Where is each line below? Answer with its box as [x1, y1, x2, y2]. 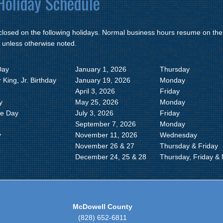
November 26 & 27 [75, 141, 134, 150]
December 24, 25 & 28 [75, 152, 146, 161]
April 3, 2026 [75, 87, 115, 95]
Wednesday [160, 130, 197, 139]
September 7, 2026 [75, 119, 136, 128]
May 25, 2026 [75, 98, 118, 106]
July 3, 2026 [75, 109, 113, 117]
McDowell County [73, 203, 132, 211]
